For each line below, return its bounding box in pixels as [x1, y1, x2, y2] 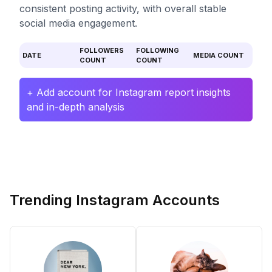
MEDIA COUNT [192, 51, 244, 59]
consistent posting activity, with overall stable [19, 2, 226, 15]
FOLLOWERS [79, 46, 124, 55]
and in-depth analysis [27, 101, 124, 113]
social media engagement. [19, 17, 137, 29]
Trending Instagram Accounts [10, 191, 220, 209]
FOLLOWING [136, 46, 179, 55]
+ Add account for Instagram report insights [27, 86, 231, 98]
